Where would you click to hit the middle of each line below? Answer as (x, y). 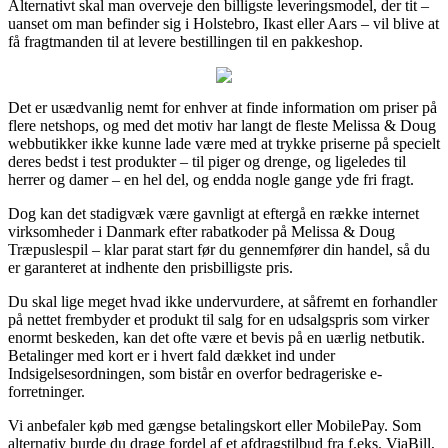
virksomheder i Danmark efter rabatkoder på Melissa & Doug (201, 231)
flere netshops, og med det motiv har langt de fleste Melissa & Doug (222, 125)
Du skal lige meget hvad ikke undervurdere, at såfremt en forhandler (222, 301)
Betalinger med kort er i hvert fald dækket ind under (171, 355)
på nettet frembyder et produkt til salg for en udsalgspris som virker (218, 319)
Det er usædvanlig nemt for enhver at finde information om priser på (222, 107)
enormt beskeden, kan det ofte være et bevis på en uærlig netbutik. (216, 337)
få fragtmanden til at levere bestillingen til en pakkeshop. (185, 41)
